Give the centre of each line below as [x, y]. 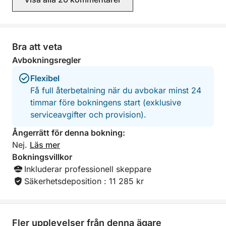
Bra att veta [37, 47]
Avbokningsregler [46, 60]
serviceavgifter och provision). [88, 115]
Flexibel [45, 78]
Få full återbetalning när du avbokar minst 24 [116, 90]
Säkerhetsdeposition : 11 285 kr [84, 181]
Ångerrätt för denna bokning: [69, 133]
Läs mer [45, 145]
